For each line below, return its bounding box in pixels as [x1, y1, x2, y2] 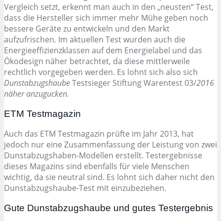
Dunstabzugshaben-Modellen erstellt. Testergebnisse [4, 150, 202, 161]
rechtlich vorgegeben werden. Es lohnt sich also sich [4, 66, 198, 77]
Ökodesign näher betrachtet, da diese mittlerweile [4, 55, 190, 67]
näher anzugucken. [4, 88, 69, 99]
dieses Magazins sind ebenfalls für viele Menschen [4, 161, 189, 172]
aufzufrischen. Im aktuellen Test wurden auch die [4, 34, 185, 45]
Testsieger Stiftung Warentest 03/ [70, 77, 196, 88]
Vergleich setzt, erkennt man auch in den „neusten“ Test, [4, 1, 214, 12]
